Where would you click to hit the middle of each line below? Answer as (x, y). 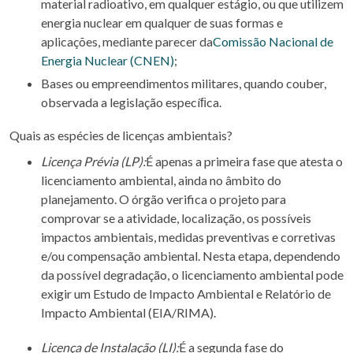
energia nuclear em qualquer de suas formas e (162, 22)
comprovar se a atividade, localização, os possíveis (176, 218)
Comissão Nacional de (273, 41)
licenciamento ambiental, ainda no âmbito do (161, 180)
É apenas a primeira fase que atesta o (244, 161)
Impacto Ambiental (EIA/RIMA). (128, 312)
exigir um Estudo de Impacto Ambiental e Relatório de (186, 294)
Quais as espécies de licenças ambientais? (121, 135)
